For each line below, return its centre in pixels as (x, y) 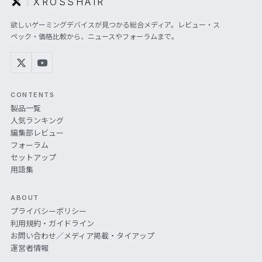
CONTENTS (33, 95)
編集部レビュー (37, 133)
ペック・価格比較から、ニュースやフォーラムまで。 (94, 37)
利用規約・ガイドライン (52, 224)
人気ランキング (37, 121)
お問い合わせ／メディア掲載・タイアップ (82, 236)
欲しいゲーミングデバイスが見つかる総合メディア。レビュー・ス (115, 25)
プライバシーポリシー (49, 211)
